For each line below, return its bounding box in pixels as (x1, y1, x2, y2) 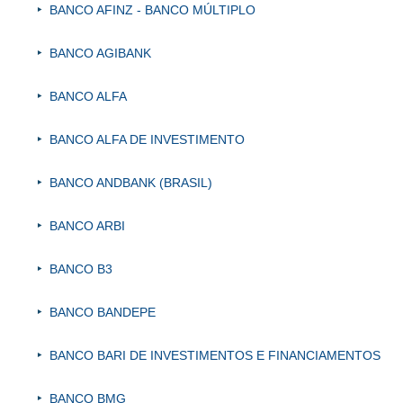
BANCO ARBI (49, 219, 125, 234)
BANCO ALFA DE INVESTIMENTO (49, 132, 245, 148)
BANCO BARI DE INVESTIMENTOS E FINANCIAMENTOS (49, 348, 381, 363)
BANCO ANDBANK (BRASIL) (49, 175, 212, 191)
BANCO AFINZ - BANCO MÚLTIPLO (49, 3, 255, 18)
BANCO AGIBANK (49, 46, 151, 61)
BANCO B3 (49, 262, 112, 277)
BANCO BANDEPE (49, 305, 156, 320)
